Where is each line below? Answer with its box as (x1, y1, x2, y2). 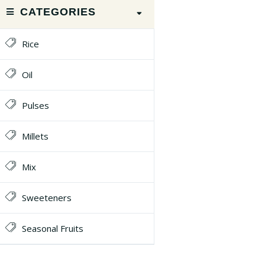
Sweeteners (22, 192, 72, 203)
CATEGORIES (20, 6, 96, 18)
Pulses (22, 99, 49, 111)
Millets (22, 130, 49, 142)
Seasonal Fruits (22, 222, 83, 234)
